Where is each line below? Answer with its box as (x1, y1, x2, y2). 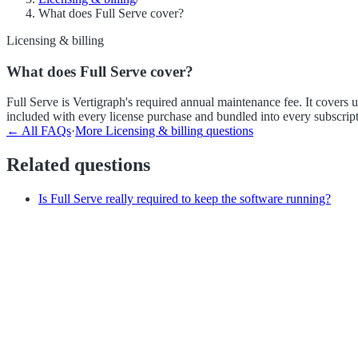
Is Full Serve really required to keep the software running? (38, 192, 331, 206)
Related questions (6, 154, 150, 176)
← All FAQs (6, 124, 71, 138)
